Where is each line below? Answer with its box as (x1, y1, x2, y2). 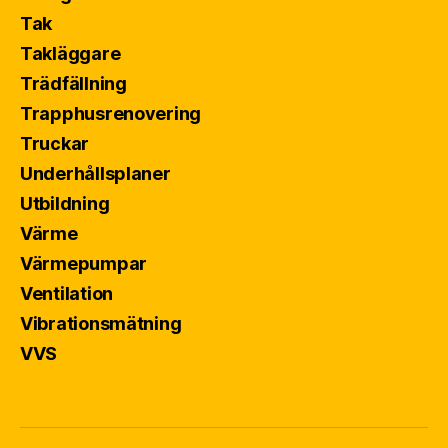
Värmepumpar (20, 253, 148, 275)
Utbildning (20, 193, 110, 215)
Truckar (20, 133, 90, 155)
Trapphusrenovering (20, 103, 202, 125)
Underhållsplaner (20, 163, 171, 185)
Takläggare (20, 43, 121, 65)
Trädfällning (20, 73, 127, 95)
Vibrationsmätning (20, 313, 182, 335)
